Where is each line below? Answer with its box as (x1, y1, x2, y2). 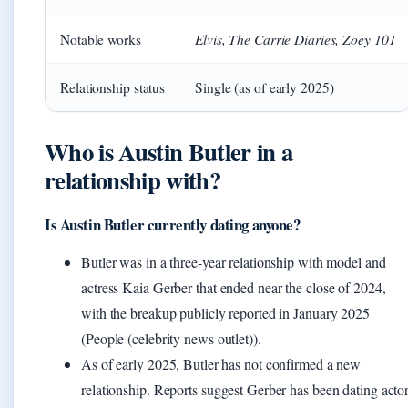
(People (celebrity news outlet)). (81, 328, 261, 348)
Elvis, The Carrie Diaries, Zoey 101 (195, 28, 396, 48)
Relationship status (60, 77, 166, 97)
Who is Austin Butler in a (45, 133, 293, 169)
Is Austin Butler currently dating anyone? (45, 212, 301, 236)
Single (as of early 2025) (195, 77, 334, 97)
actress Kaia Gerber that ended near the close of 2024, (81, 277, 386, 297)
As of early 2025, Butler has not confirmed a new (81, 353, 362, 373)
